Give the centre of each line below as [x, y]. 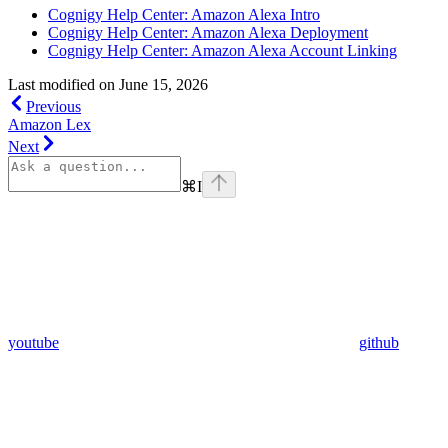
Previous [53, 106]
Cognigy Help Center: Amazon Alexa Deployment [208, 32]
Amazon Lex [49, 124]
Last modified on [61, 84]
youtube [33, 342]
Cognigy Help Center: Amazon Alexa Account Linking [222, 50]
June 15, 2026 [163, 84]
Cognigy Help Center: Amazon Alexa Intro [184, 14]
